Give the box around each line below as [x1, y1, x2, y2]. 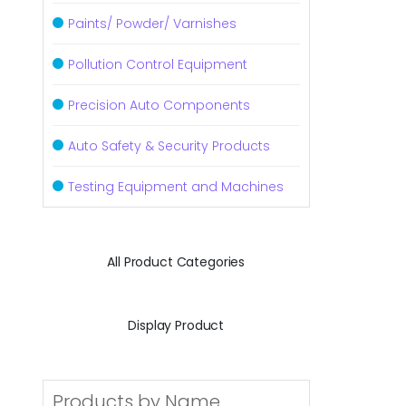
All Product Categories [107, 252, 246, 271]
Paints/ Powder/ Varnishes [68, 14, 237, 33]
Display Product [128, 315, 225, 334]
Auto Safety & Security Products [68, 137, 270, 155]
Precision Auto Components [68, 96, 250, 114]
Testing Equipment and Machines [68, 178, 284, 196]
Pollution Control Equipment [68, 55, 247, 73]
